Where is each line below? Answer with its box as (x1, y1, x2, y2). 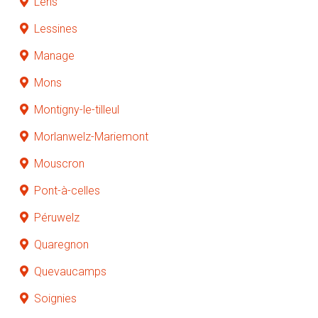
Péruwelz (34, 210, 79, 224)
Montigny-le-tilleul (34, 102, 119, 116)
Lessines (34, 21, 77, 35)
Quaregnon (34, 237, 89, 251)
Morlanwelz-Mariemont (34, 129, 148, 143)
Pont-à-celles (34, 183, 100, 197)
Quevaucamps (34, 264, 106, 278)
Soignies (34, 291, 77, 305)
